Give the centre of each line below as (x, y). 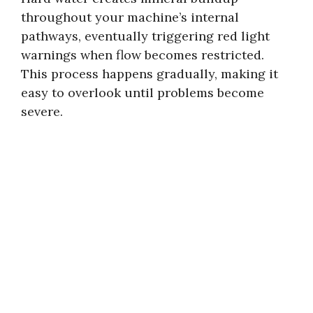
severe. (42, 111)
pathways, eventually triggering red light (145, 36)
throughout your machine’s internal (130, 17)
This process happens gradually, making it (150, 73)
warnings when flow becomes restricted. (143, 54)
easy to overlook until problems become (143, 92)
